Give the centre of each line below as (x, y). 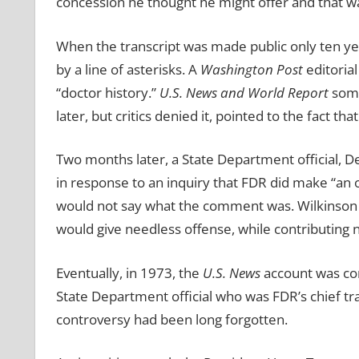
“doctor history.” (107, 92)
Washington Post (253, 69)
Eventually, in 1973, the (129, 272)
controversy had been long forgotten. (171, 319)
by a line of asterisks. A (128, 69)
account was (301, 272)
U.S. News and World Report (245, 92)
